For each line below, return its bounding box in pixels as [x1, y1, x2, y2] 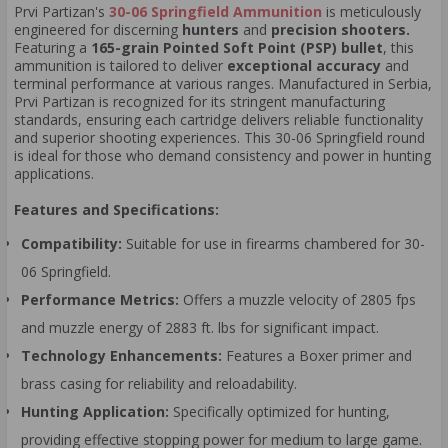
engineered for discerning [14, 20, 182, 40]
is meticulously [322, 2, 421, 22]
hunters [182, 20, 239, 40]
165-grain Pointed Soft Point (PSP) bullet [91, 38, 383, 58]
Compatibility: [21, 233, 122, 253]
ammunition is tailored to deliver [14, 56, 227, 76]
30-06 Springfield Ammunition [109, 2, 322, 22]
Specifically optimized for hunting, [169, 401, 390, 421]
